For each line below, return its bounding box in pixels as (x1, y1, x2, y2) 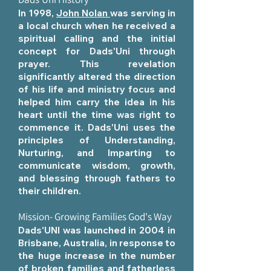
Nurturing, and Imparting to (18, 147, 175, 158)
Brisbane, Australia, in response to (18, 237, 175, 249)
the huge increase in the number (18, 250, 175, 261)
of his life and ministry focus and (18, 83, 175, 95)
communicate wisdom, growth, (18, 160, 175, 171)
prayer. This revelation (18, 58, 175, 70)
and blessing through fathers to (18, 172, 175, 184)
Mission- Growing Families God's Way (18, 210, 172, 223)
